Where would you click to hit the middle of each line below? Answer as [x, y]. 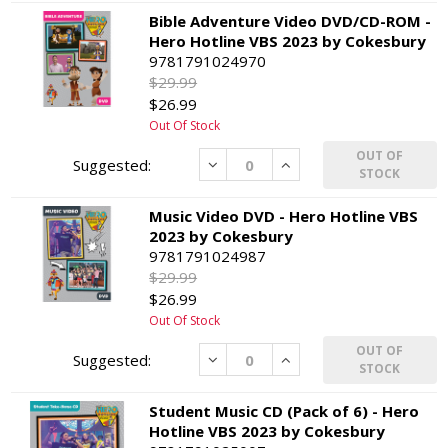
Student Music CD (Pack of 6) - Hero [284, 410]
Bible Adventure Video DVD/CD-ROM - [290, 20]
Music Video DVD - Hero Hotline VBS [284, 215]
